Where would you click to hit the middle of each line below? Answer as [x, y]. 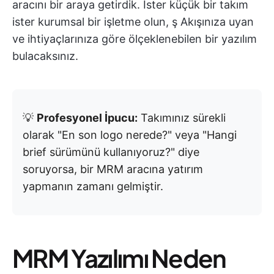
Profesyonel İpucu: [87, 118]
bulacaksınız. [45, 56]
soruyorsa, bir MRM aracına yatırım [113, 169]
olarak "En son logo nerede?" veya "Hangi [130, 135]
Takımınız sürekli [182, 118]
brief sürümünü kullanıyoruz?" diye [111, 152]
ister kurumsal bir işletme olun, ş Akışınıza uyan [133, 22]
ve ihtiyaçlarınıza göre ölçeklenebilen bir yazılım [135, 39]
